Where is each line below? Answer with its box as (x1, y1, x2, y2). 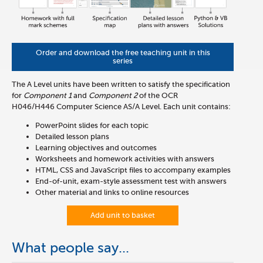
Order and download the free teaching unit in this (35, 48, 210, 57)
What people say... (12, 240, 129, 255)
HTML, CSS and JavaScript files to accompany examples (35, 165, 231, 174)
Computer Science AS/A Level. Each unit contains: (56, 102, 231, 111)
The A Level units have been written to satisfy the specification (12, 79, 230, 89)
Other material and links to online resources (35, 187, 189, 197)
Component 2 (89, 90, 137, 100)
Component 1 (23, 90, 72, 100)
